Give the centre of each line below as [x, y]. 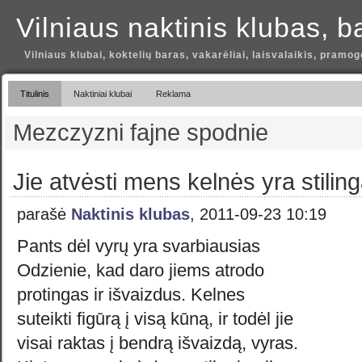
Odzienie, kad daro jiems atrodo [141, 270]
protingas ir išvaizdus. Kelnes [131, 295]
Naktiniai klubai [103, 94]
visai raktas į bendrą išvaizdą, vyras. [158, 343]
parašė [44, 214]
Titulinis [35, 94]
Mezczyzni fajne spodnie [141, 133]
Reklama [173, 94]
